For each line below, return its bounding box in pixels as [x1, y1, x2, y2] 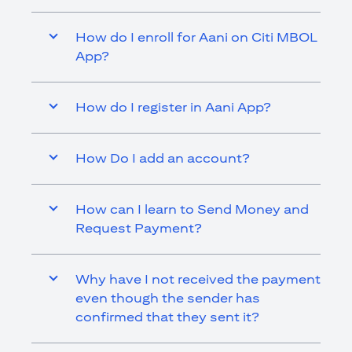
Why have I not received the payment [75, 272, 321, 287]
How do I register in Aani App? [75, 100, 271, 115]
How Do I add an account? [75, 151, 250, 166]
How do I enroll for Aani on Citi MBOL [75, 30, 317, 45]
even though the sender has [75, 291, 260, 306]
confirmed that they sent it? [75, 310, 259, 324]
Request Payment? [75, 221, 202, 236]
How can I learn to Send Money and [75, 202, 309, 217]
